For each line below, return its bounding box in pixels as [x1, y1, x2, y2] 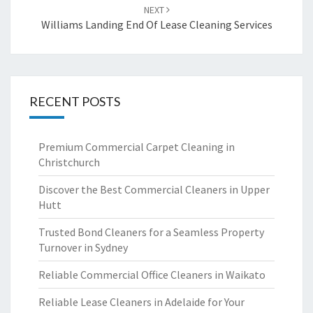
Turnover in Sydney [38, 240, 128, 254]
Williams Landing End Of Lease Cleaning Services [41, 17, 272, 31]
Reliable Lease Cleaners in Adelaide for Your [38, 295, 245, 309]
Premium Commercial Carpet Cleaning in [38, 140, 235, 154]
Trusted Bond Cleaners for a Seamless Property [38, 225, 264, 239]
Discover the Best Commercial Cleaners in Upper [38, 182, 270, 196]
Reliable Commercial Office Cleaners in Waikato [38, 268, 265, 282]
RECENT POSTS [29, 94, 120, 109]
